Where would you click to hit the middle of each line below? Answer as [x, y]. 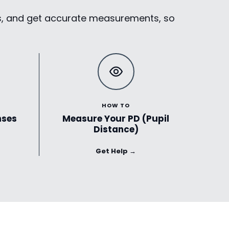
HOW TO [116, 105]
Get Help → [116, 151]
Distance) [116, 129]
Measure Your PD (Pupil [116, 118]
